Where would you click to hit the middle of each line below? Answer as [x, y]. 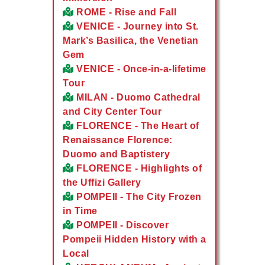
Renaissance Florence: [118, 140]
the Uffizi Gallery [102, 183]
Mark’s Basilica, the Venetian [131, 41]
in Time [80, 211]
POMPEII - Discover [122, 225]
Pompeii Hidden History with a [135, 240]
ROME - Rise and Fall [126, 12]
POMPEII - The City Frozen [139, 197]
